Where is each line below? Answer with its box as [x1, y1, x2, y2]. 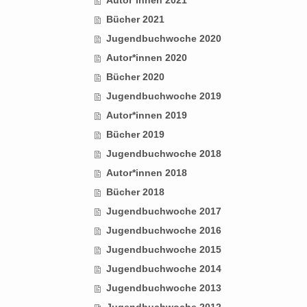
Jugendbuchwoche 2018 [106, 147, 221, 159]
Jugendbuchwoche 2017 [106, 205, 221, 217]
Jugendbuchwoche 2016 [106, 224, 221, 236]
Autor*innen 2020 [106, 51, 187, 63]
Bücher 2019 [106, 128, 164, 140]
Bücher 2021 [106, 13, 164, 25]
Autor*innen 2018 [106, 167, 187, 178]
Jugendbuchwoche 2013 [106, 282, 221, 293]
